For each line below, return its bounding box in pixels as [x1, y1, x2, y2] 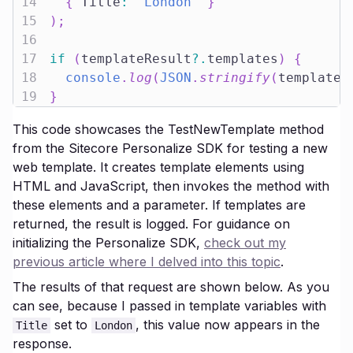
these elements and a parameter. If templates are [13, 197, 306, 213]
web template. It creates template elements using [13, 159, 304, 175]
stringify [199, 70, 270, 85]
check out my [204, 235, 286, 251]
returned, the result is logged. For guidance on [13, 216, 290, 232]
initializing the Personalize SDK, [13, 235, 204, 251]
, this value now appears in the [136, 317, 320, 333]
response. [13, 336, 72, 351]
